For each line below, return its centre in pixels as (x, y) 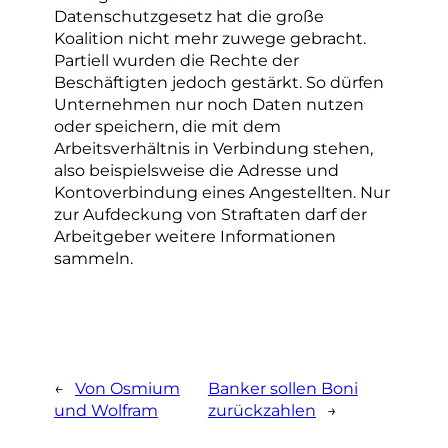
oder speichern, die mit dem (167, 126)
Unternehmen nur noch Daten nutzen (209, 104)
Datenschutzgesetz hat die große (189, 16)
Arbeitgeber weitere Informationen (195, 236)
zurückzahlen (261, 409)
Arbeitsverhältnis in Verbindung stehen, (213, 148)
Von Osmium (127, 387)
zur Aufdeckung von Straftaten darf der (210, 214)
